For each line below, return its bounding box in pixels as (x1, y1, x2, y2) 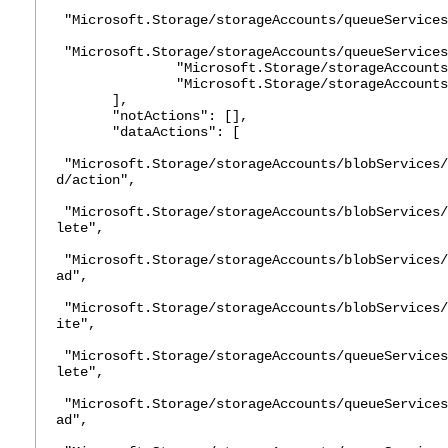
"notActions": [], (56, 108, 248, 124)
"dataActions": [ (56, 124, 240, 140)
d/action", (56, 172, 136, 188)
